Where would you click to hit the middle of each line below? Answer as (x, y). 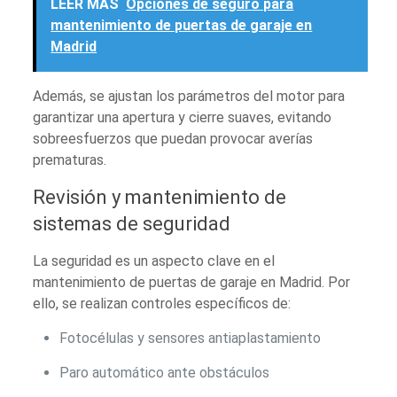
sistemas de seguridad (132, 224)
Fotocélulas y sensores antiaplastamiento (191, 339)
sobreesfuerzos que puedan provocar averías (173, 139)
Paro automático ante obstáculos (165, 373)
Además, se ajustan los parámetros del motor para (189, 97)
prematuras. (70, 160)
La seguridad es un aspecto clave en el (154, 261)
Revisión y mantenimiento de (160, 198)
